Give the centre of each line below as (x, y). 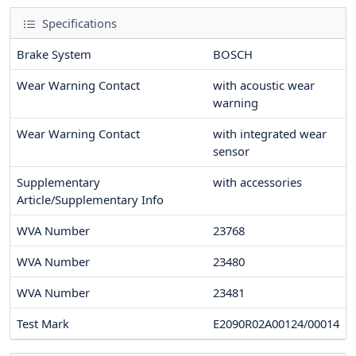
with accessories (257, 182)
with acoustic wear (264, 85)
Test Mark (43, 324)
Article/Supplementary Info (90, 200)
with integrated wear (270, 134)
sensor (231, 151)
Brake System (54, 54)
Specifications (78, 23)
